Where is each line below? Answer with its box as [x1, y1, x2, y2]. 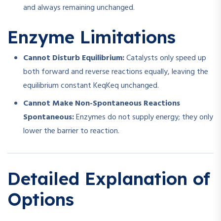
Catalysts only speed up [124, 52, 206, 65]
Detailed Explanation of [7, 168, 210, 190]
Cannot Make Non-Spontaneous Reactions [23, 97, 180, 110]
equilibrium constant [23, 79, 93, 93]
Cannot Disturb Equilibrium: [23, 52, 124, 65]
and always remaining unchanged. [23, 1, 135, 15]
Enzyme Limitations [7, 26, 176, 48]
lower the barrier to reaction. [23, 125, 119, 138]
